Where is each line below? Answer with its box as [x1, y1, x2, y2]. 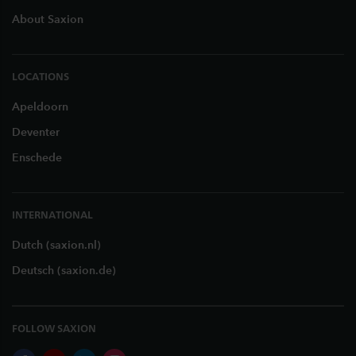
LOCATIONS [12, 70, 69, 83]
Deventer [12, 126, 60, 139]
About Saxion [12, 13, 83, 26]
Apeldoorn [12, 100, 68, 114]
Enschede [12, 151, 62, 164]
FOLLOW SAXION [12, 322, 96, 335]
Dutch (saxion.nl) [12, 238, 101, 252]
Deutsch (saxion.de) [12, 264, 116, 277]
